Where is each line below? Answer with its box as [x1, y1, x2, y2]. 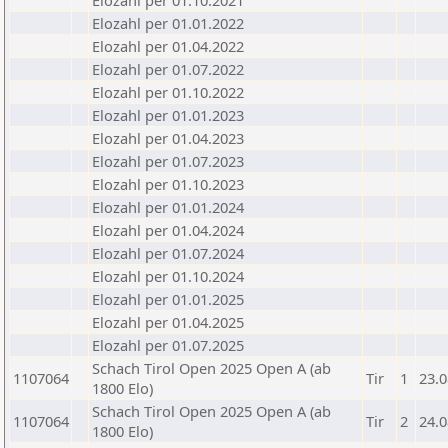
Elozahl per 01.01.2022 [92, 13, 244, 33]
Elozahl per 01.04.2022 [92, 36, 244, 56]
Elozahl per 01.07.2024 [92, 243, 244, 263]
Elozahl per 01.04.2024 [92, 220, 244, 240]
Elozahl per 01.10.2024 [92, 266, 244, 286]
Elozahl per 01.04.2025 [92, 312, 244, 332]
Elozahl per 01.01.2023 [92, 105, 244, 125]
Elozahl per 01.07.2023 [92, 151, 244, 171]
